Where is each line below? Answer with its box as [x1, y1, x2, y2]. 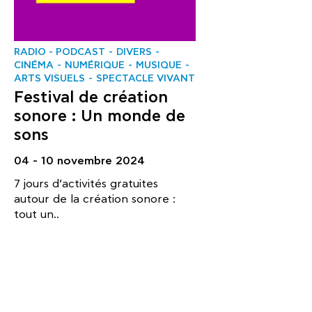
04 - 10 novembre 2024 [14, 154, 145, 168]
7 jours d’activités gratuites [14, 178, 158, 190]
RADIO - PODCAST [14, 46, 105, 58]
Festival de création [14, 88, 168, 107]
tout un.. [14, 208, 59, 221]
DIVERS [116, 46, 152, 58]
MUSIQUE [136, 59, 182, 71]
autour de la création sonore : [14, 193, 175, 205]
